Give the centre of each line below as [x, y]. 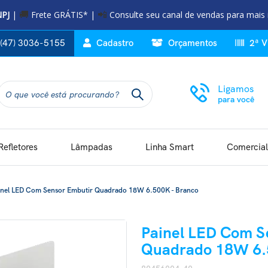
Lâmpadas [92, 147]
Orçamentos [191, 43]
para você [236, 99]
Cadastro [114, 43]
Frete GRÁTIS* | [64, 15]
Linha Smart [170, 147]
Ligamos [236, 89]
